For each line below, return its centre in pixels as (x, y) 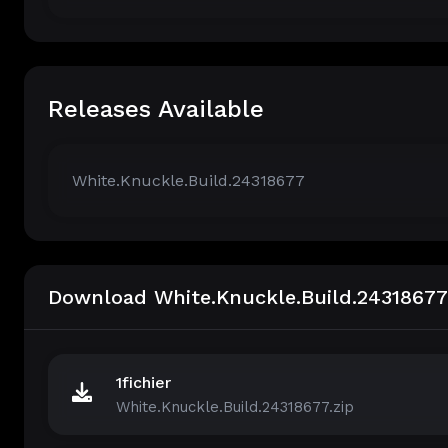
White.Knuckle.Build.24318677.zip (235, 407)
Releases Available (156, 109)
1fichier (143, 382)
